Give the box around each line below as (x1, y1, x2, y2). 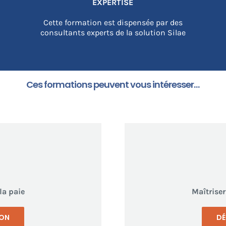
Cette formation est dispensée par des (43, 17, 183, 27)
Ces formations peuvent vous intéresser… (26, 78, 200, 91)
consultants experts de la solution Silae (40, 27, 186, 37)
